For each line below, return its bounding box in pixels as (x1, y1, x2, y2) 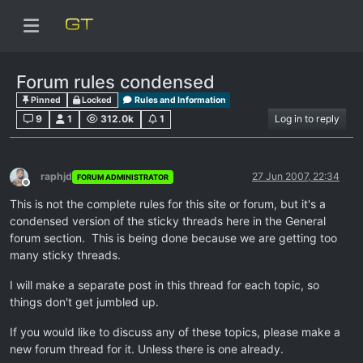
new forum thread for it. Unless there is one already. (10, 342, 284, 357)
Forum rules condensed (16, 71, 215, 92)
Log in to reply (275, 113, 340, 126)
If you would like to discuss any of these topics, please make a (10, 325, 340, 340)
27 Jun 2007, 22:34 (252, 170, 340, 183)
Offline (25, 182, 55, 195)
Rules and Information (133, 94, 227, 105)
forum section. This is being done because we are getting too (10, 231, 337, 246)
